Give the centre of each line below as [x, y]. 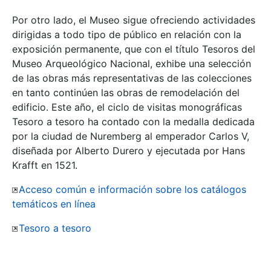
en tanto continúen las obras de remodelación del [126, 93]
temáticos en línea [54, 204]
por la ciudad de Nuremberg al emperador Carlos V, [131, 136]
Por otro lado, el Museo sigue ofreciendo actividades [134, 20]
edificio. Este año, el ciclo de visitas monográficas [127, 107]
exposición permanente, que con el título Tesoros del [134, 49]
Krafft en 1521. [45, 165]
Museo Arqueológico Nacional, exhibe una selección [132, 64]
